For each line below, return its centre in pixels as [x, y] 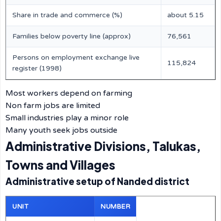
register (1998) [37, 68]
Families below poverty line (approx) [72, 36]
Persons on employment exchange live [76, 57]
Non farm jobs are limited [53, 106]
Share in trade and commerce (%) [67, 15]
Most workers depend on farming [69, 93]
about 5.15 [185, 15]
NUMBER [115, 207]
